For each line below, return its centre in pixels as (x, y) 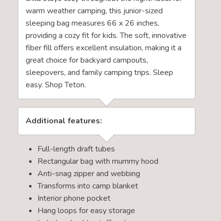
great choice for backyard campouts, (87, 60)
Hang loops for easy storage (86, 210)
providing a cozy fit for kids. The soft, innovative (106, 35)
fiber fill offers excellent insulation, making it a (103, 48)
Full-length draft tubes (76, 149)
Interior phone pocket (74, 198)
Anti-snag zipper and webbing (89, 173)
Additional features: (65, 121)
